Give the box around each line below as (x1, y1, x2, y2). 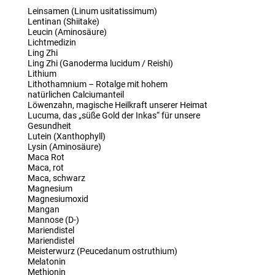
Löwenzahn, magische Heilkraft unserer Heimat (27, 99, 207, 110)
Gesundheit (27, 120, 71, 131)
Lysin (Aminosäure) (27, 141, 101, 152)
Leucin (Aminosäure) (27, 26, 107, 37)
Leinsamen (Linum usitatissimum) (27, 6, 157, 17)
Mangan (27, 204, 60, 215)
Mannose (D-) (27, 214, 79, 225)
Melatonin (27, 256, 66, 267)
